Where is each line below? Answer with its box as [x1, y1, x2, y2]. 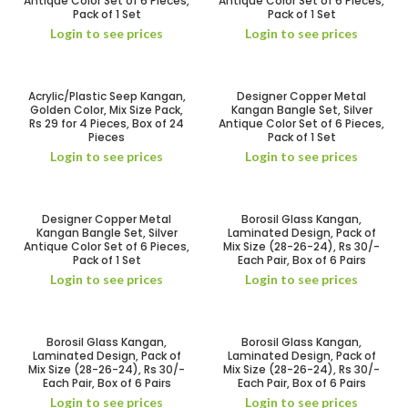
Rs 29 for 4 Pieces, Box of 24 [29, 116, 184, 131]
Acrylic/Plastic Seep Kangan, [27, 88, 186, 104]
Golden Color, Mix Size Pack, [30, 102, 183, 117]
